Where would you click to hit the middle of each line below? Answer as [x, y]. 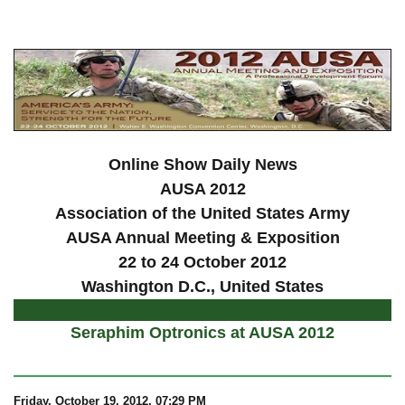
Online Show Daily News [202, 165]
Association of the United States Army [202, 214]
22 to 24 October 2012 [202, 263]
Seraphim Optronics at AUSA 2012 [202, 333]
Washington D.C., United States [202, 287]
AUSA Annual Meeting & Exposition [202, 238]
